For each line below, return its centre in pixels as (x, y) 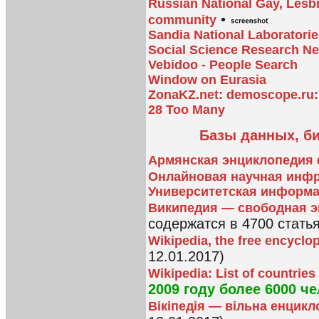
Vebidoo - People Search (223, 65)
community (182, 20)
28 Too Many (187, 110)
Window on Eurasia (207, 80)
